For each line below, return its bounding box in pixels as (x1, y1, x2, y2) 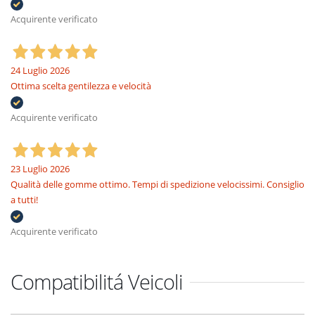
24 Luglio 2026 (11, 64, 70, 77)
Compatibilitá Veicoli (11, 268, 183, 295)
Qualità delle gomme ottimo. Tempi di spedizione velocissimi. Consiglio (11, 178, 304, 191)
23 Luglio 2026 (11, 162, 70, 175)
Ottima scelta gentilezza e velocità (11, 79, 151, 92)
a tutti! (11, 193, 38, 206)
